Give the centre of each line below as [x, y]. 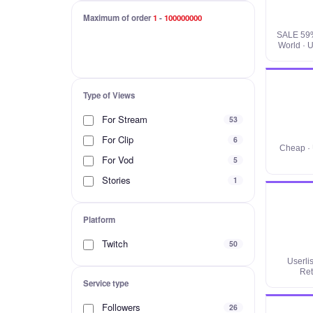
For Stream [123, 119]
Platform [99, 220]
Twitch [114, 244]
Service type [106, 284]
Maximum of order [118, 18]
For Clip [116, 140]
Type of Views [109, 95]
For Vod [116, 160]
